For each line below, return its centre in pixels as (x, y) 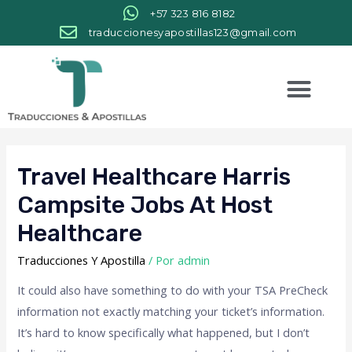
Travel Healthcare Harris (154, 176)
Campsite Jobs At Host (145, 205)
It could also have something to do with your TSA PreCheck (173, 290)
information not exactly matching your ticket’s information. (171, 312)
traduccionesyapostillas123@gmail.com (192, 32)
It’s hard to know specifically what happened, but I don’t (164, 333)
